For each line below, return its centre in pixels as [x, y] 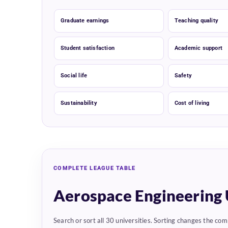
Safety [183, 76]
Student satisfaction [88, 48]
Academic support [198, 48]
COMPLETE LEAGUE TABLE [95, 168]
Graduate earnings [85, 21]
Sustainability [79, 103]
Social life [74, 76]
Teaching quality [196, 21]
